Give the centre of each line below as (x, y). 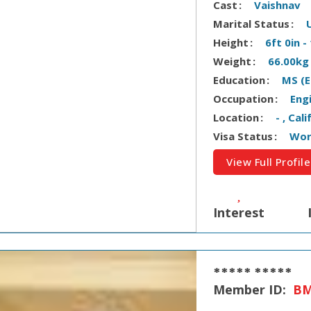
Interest (239, 213)
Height (231, 42)
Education (239, 79)
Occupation (244, 98)
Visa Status (243, 136)
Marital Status (252, 23)
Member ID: (252, 290)
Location (236, 117)
